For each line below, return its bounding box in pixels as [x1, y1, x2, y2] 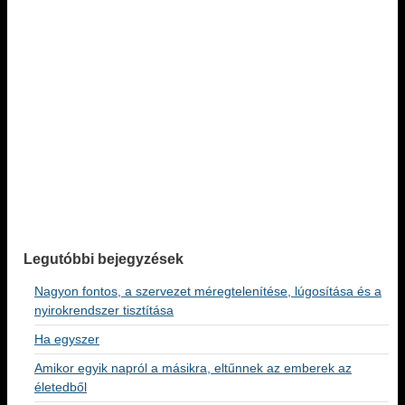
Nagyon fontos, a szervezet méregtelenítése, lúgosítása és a [34, 284, 381, 298]
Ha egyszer [34, 332, 99, 346]
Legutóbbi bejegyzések [24, 251, 184, 267]
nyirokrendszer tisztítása [34, 303, 174, 317]
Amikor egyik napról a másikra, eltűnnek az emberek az [34, 361, 352, 375]
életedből [34, 380, 87, 394]
